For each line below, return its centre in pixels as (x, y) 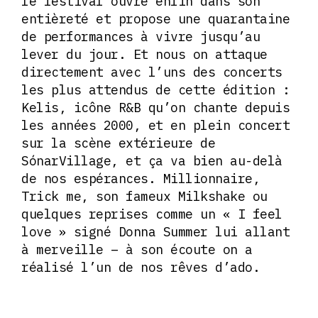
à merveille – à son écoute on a (137, 250)
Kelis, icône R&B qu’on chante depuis (155, 108)
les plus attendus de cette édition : (155, 90)
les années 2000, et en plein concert (155, 126)
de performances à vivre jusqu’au (141, 37)
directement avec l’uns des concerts (152, 72)
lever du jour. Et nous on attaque (144, 55)
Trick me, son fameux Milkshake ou (144, 197)
